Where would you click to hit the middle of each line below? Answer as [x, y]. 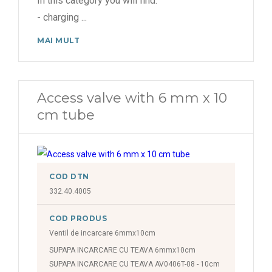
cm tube [66, 115]
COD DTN [69, 176]
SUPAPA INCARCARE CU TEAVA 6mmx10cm [122, 250]
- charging [59, 17]
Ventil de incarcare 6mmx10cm [102, 233]
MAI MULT [59, 40]
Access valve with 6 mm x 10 [132, 98]
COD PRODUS [78, 218]
